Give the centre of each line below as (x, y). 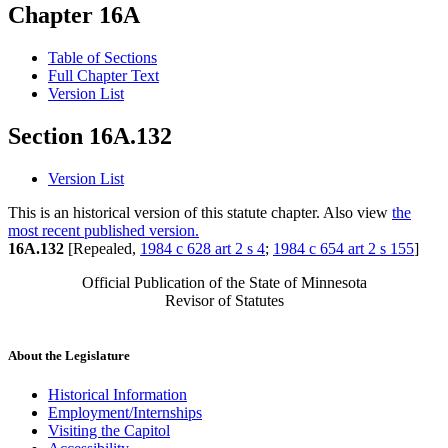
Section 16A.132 (90, 136)
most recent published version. (103, 231)
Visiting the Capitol (109, 431)
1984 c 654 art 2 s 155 (343, 249)
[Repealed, (102, 249)
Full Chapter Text (103, 76)
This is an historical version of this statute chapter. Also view (200, 213)
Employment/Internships (125, 413)
